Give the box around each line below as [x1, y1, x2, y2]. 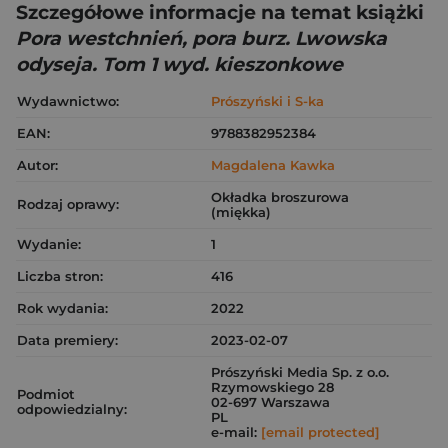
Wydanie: [17, 236, 81, 253]
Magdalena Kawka [211, 157, 335, 174]
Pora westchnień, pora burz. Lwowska [16, 27, 387, 51]
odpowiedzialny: [17, 401, 127, 418]
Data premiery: [17, 332, 118, 349]
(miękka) [211, 204, 271, 221]
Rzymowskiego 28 [211, 379, 334, 396]
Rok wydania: [17, 300, 108, 317]
